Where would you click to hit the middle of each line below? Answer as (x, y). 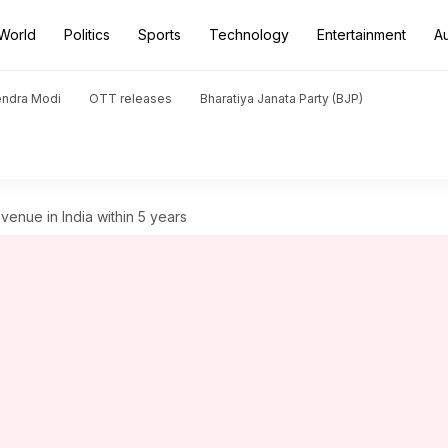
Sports (159, 34)
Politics (87, 34)
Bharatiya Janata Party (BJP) (281, 98)
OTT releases (130, 98)
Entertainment (361, 34)
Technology (249, 34)
